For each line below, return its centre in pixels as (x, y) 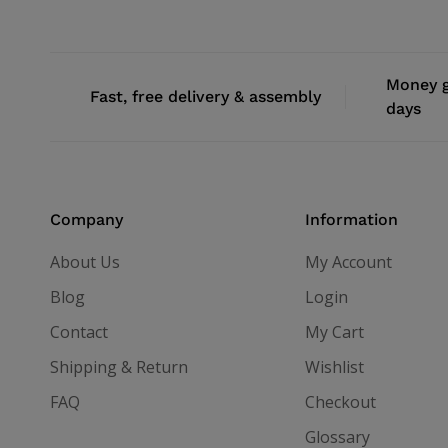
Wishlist (334, 366)
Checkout (340, 401)
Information (351, 219)
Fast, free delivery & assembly (205, 96)
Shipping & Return (119, 366)
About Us (85, 261)
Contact (79, 331)
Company (86, 219)
